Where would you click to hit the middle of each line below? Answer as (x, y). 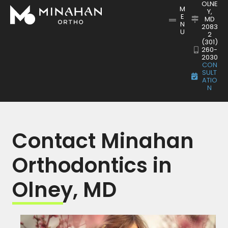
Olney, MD (65, 190)
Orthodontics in (92, 166)
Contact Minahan (103, 141)
